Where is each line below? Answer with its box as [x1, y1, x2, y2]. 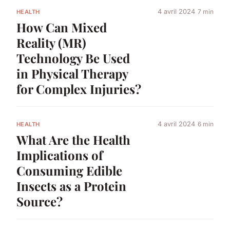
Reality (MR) [16, 34, 86, 51]
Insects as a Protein [16, 178, 126, 195]
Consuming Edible [16, 162, 122, 179]
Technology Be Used [16, 49, 130, 66]
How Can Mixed [16, 18, 107, 35]
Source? [16, 193, 63, 210]
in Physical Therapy [16, 65, 128, 82]
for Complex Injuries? [16, 80, 141, 97]
